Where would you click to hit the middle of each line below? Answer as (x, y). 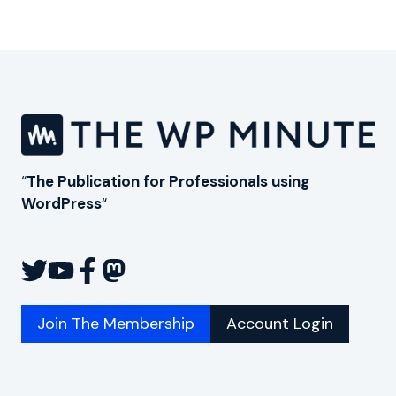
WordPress (61, 204)
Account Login (280, 324)
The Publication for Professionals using (168, 182)
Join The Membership (116, 324)
